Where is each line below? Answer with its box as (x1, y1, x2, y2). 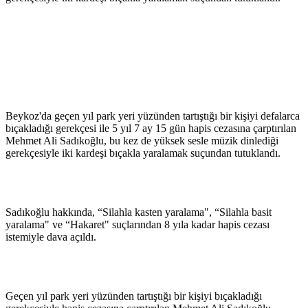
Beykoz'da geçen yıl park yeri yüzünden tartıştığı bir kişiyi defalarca (5, 110, 300, 122)
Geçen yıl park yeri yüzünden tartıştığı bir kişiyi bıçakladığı (5, 290, 262, 302)
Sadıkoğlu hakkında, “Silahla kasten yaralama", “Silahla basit (5, 206, 272, 219)
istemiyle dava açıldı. (5, 231, 96, 243)
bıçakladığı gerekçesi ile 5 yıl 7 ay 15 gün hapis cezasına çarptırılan (5, 122, 296, 135)
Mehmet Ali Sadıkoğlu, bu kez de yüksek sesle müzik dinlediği (5, 135, 278, 147)
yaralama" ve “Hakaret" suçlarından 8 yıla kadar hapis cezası (5, 219, 269, 231)
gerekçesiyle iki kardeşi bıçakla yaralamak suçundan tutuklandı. (5, 147, 280, 159)
